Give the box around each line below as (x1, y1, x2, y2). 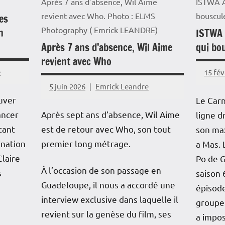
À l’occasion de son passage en (41, 164, 161, 175)
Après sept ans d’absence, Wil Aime (41, 108, 180, 120)
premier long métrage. (41, 138, 131, 149)
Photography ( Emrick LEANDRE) (41, 24, 158, 35)
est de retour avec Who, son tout (41, 123, 171, 134)
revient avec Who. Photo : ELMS (41, 10, 155, 21)
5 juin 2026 (49, 81, 85, 91)
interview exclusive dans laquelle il (41, 193, 178, 204)
